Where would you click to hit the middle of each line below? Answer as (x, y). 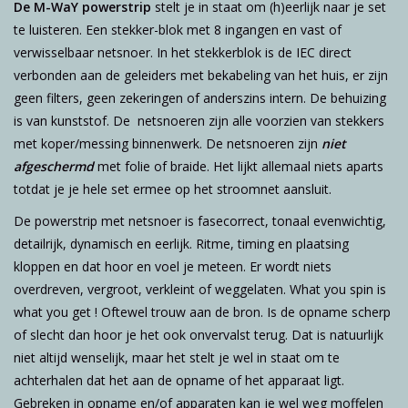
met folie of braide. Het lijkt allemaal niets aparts (239, 166)
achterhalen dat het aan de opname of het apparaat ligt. (179, 380)
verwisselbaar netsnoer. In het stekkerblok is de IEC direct (183, 52)
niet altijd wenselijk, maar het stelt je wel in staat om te (177, 357)
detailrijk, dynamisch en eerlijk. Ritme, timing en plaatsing (181, 243)
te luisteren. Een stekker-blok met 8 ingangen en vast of (178, 29)
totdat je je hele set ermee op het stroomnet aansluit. (173, 189)
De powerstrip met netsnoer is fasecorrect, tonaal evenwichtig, (200, 220)
